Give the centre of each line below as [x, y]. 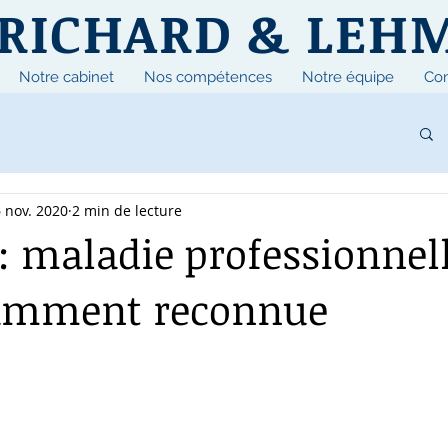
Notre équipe [348, 77]
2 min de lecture [127, 210]
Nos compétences [208, 77]
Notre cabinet [66, 77]
